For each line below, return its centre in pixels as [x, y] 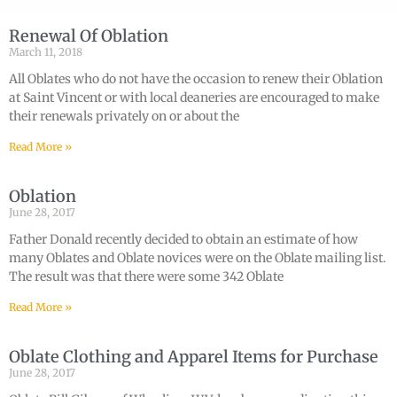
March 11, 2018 [46, 52]
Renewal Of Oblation [89, 36]
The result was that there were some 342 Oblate [146, 276]
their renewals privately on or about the [124, 116]
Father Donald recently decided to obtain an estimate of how [183, 239]
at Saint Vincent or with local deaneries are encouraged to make [194, 97]
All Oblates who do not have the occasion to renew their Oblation [196, 79]
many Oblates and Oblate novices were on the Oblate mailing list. [198, 258]
